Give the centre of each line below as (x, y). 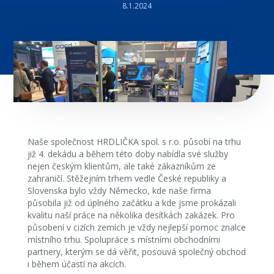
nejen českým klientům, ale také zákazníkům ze (121, 166)
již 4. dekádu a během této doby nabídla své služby (128, 154)
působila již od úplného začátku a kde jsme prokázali (131, 203)
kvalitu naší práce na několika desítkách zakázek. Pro (131, 215)
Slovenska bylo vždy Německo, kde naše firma (119, 191)
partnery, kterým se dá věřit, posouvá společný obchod (136, 252)
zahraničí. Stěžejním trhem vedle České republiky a (127, 178)
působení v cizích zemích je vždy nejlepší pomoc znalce (136, 227)
